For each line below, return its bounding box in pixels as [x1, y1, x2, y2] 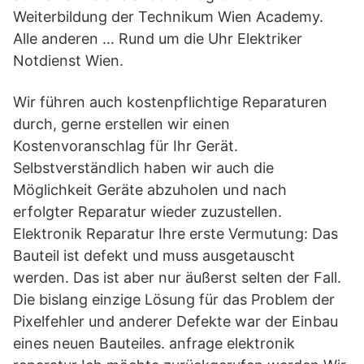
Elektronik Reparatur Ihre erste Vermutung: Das [13, 225, 338, 242]
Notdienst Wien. [13, 52, 123, 69]
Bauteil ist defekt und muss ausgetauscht [13, 247, 295, 264]
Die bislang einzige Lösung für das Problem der [13, 291, 335, 308]
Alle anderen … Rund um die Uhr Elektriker [13, 30, 302, 47]
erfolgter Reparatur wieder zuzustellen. [13, 203, 282, 220]
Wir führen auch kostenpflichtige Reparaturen [13, 93, 327, 110]
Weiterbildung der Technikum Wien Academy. [13, 8, 323, 25]
